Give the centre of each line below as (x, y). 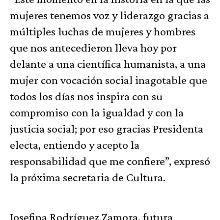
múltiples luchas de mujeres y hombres (103, 31)
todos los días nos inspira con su (86, 96)
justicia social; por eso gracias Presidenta (107, 129)
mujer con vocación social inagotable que (109, 80)
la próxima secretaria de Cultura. (88, 177)
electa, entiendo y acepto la (75, 145)
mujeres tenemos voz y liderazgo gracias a (110, 15)
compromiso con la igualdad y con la (97, 112)
